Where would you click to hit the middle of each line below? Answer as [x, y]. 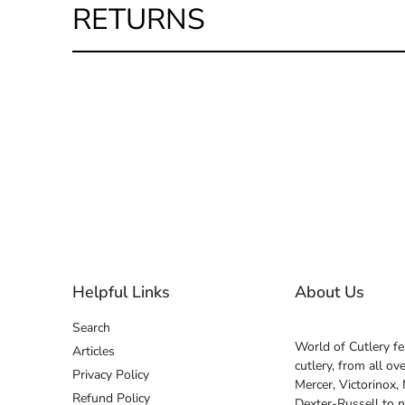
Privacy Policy [111, 374]
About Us [330, 292]
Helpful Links [121, 292]
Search [91, 327]
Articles [94, 351]
